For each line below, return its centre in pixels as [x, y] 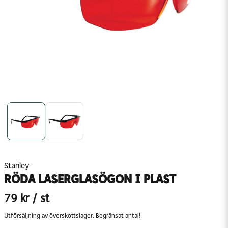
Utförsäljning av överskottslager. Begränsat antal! [72, 216]
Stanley [17, 166]
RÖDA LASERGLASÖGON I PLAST [90, 179]
